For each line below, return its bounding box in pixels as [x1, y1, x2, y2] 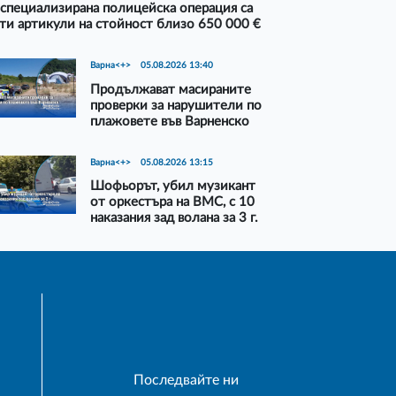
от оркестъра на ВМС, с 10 [90, 195, 255, 209]
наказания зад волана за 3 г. [90, 211, 259, 225]
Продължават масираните [90, 82, 252, 96]
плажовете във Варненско [90, 114, 250, 128]
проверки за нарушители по [90, 98, 263, 112]
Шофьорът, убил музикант [90, 179, 256, 194]
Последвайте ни [133, 372, 239, 387]
